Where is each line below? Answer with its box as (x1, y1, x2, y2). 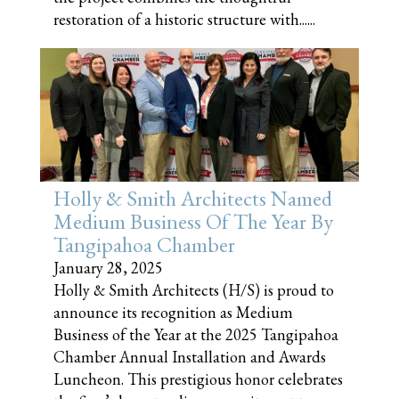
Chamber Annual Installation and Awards (53, 346, 326, 367)
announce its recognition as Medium (53, 301, 293, 322)
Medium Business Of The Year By (53, 207, 333, 235)
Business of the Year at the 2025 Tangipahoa (53, 323, 338, 345)
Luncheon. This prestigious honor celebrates (53, 368, 343, 389)
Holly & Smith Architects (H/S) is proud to (53, 279, 334, 300)
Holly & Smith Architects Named (53, 183, 332, 212)
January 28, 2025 (53, 256, 163, 278)
